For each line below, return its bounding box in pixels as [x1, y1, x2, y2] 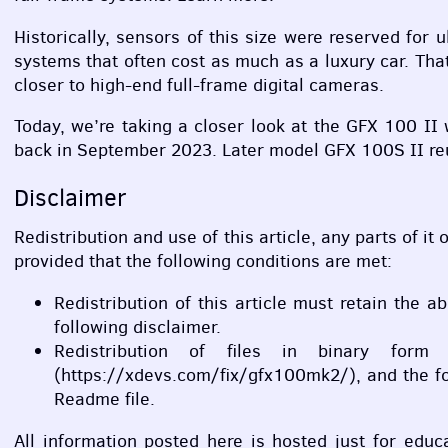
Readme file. [54, 386, 155, 411]
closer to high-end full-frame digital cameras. [14, 72, 384, 97]
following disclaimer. [54, 314, 221, 339]
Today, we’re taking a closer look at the [14, 114, 346, 139]
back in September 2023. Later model [14, 138, 324, 163]
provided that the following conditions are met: [14, 248, 392, 273]
